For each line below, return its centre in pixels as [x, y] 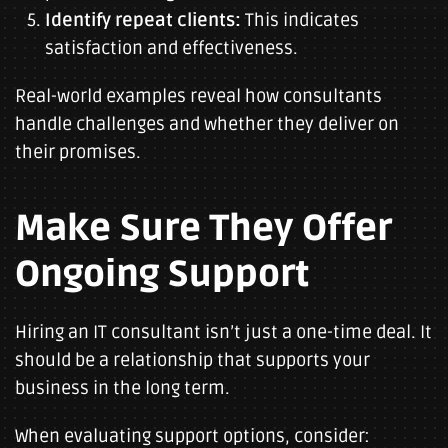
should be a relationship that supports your [192, 360]
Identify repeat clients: [143, 20]
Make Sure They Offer [203, 229]
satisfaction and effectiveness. [171, 48]
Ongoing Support [162, 275]
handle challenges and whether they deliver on [207, 124]
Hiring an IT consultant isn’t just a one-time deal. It [223, 332]
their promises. [78, 152]
